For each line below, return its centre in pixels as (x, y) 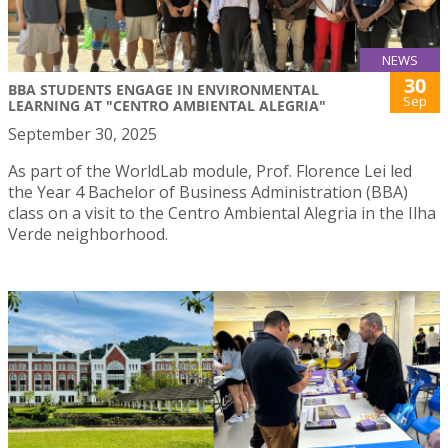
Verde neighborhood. (88, 234)
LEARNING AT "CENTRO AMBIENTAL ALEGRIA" (167, 106)
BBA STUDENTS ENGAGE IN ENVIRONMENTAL (163, 90)
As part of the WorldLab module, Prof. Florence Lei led (210, 171)
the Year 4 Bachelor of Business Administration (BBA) (208, 192)
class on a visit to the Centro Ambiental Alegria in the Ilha (222, 213)
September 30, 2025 (82, 134)
